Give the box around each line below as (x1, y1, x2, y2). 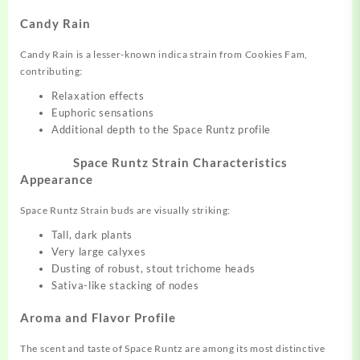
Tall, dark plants (51, 227, 133, 241)
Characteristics (189, 154, 288, 170)
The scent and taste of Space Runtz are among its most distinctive (20, 342, 325, 355)
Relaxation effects (51, 89, 145, 103)
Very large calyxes (51, 244, 146, 258)
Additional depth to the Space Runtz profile (51, 123, 272, 137)
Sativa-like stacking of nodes (51, 278, 199, 292)
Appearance (20, 171, 93, 186)
